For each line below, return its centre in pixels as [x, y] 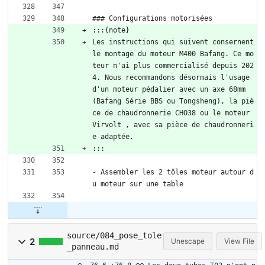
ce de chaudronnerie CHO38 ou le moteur [171, 113]
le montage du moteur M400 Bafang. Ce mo [173, 54]
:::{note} [111, 30]
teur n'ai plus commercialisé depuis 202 [173, 66]
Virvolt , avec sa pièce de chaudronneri [173, 125]
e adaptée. [115, 137]
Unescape [188, 241]
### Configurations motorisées [152, 19]
